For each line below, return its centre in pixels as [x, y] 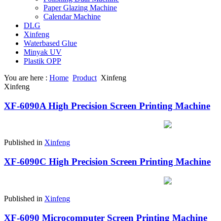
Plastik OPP [42, 61]
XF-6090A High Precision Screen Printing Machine [107, 106]
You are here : [27, 78]
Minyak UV [43, 52]
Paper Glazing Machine [80, 8]
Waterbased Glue [50, 43]
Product [85, 78]
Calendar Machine [72, 17]
